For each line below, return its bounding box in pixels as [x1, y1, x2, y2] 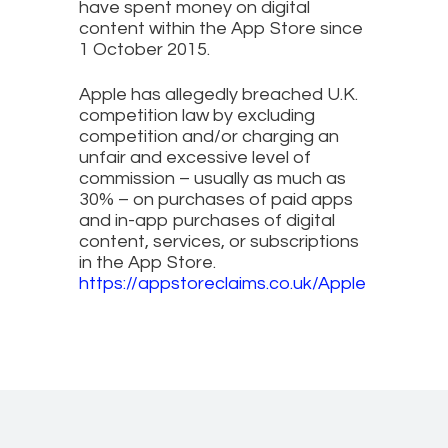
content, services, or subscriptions [79, 232, 359, 252]
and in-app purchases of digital [79, 211, 335, 231]
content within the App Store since [79, 19, 363, 39]
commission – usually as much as [79, 169, 346, 189]
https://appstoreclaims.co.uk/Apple [79, 274, 366, 294]
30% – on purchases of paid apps [79, 190, 353, 210]
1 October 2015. [79, 40, 214, 60]
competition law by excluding [79, 106, 315, 126]
